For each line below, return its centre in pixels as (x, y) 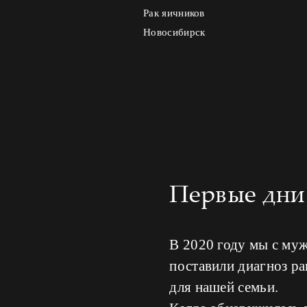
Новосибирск (174, 33)
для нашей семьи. (224, 287)
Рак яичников (174, 13)
